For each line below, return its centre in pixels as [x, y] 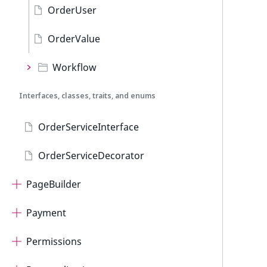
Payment [46, 213]
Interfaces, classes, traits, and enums [87, 96]
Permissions [54, 241]
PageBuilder [54, 184]
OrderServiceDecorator [91, 156]
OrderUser [72, 10]
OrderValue [74, 39]
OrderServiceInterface [89, 127]
